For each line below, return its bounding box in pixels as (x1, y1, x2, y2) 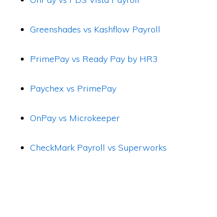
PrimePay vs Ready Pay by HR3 (30, 53, 158, 64)
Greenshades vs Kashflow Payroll (30, 24, 161, 35)
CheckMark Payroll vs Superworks (30, 142, 167, 153)
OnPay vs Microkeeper (30, 112, 120, 124)
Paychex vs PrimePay (30, 83, 117, 94)
